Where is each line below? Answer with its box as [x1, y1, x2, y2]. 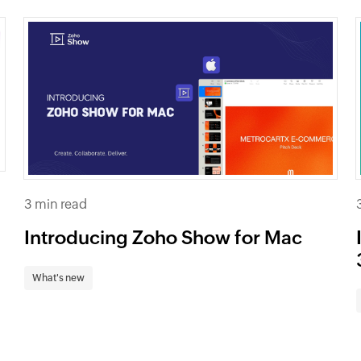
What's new [32, 272, 85, 284]
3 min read [24, 196, 88, 212]
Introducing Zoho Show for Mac [24, 226, 303, 248]
